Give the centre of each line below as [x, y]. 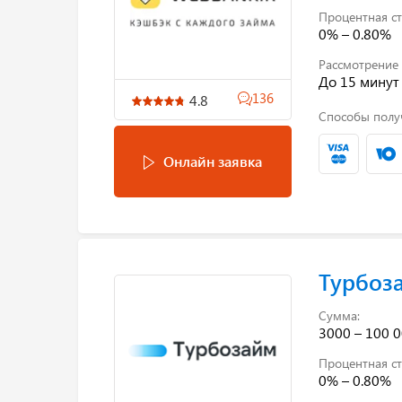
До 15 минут [358, 81]
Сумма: [339, 315]
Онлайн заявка [212, 161]
